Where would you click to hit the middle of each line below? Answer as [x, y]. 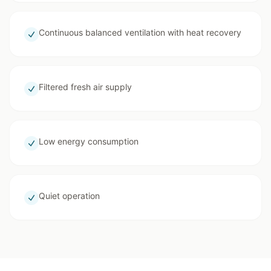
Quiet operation [69, 196]
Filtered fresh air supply [85, 87]
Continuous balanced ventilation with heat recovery [140, 32]
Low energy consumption [89, 141]
